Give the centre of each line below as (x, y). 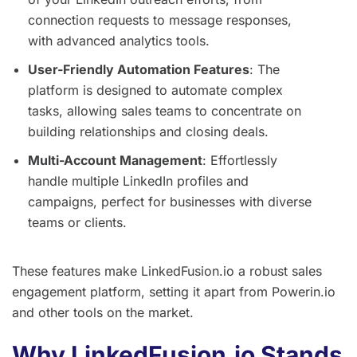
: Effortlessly (240, 160)
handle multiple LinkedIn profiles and (138, 180)
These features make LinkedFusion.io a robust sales (167, 271)
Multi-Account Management (115, 160)
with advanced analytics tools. (119, 40)
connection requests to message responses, (160, 20)
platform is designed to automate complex (155, 90)
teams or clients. (77, 222)
